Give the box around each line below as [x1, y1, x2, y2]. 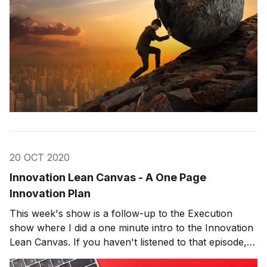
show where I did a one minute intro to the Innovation [10, 222, 253, 234]
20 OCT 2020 [10, 151, 70, 164]
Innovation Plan [10, 187, 91, 200]
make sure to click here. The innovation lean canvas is [10, 250, 256, 263]
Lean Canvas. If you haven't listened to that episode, [10, 236, 247, 249]
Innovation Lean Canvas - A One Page [10, 171, 206, 184]
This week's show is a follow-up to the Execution [10, 207, 232, 220]
